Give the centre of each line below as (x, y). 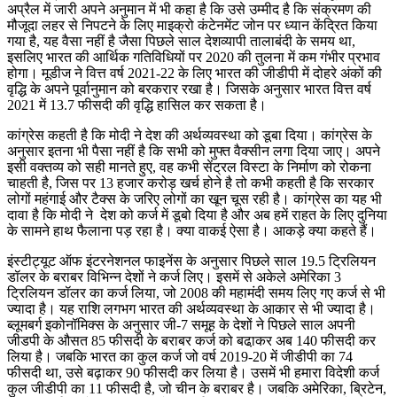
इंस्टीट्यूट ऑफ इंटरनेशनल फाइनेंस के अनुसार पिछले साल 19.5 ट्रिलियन (191, 261)
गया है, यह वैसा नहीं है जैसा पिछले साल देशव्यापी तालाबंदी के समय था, (181, 41)
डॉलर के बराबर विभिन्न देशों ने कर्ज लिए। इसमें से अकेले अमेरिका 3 (174, 276)
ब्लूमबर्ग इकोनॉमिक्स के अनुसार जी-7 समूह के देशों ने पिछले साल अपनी (181, 324)
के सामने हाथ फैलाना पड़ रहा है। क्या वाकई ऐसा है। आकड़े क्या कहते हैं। (192, 230)
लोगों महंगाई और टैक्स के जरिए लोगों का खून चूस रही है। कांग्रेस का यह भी (195, 198)
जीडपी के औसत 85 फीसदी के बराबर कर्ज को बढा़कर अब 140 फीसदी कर (191, 340)
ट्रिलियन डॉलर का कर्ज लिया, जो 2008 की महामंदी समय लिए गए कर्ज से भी (196, 292)
